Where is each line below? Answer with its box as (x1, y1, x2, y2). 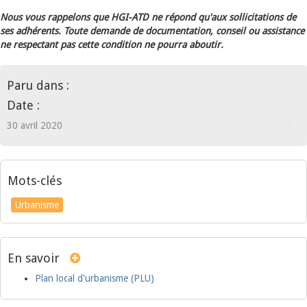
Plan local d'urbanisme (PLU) (35, 273, 154, 284)
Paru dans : (7, 78, 69, 93)
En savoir (8, 251, 60, 265)
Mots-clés (8, 173, 62, 188)
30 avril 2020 (7, 120, 62, 131)
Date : (7, 98, 40, 112)
